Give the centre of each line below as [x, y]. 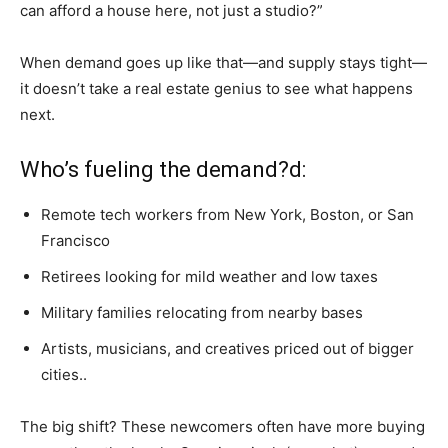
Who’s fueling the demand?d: [163, 170]
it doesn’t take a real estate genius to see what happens [216, 89]
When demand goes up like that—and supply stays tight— [223, 63]
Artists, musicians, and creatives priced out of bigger [227, 349]
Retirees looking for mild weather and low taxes [209, 277]
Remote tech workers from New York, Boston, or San [227, 215]
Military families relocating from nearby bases [202, 313]
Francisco [75, 241]
